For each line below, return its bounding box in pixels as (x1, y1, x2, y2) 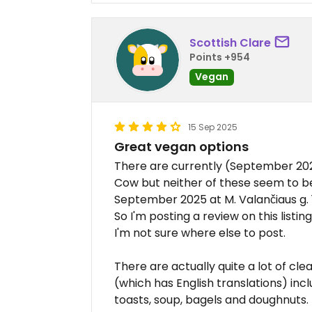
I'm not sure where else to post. (114, 225, 286, 242)
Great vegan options (114, 138, 249, 156)
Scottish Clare (189, 34, 271, 51)
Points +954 (189, 49, 250, 64)
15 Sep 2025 (188, 121, 237, 134)
